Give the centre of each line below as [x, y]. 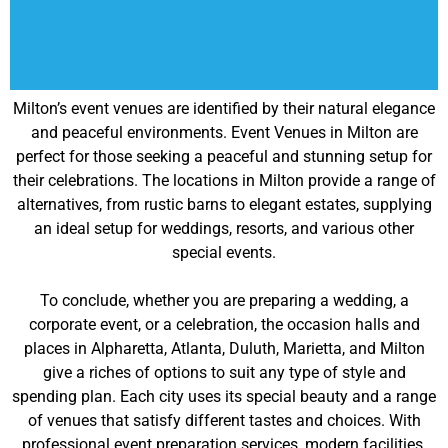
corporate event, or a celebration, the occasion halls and [224, 324]
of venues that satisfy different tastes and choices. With [224, 420]
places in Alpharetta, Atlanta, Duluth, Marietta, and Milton [224, 348]
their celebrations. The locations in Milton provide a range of [224, 180]
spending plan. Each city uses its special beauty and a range [224, 396]
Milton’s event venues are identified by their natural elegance [224, 108]
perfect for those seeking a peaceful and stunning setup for [224, 156]
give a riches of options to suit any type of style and [224, 372]
